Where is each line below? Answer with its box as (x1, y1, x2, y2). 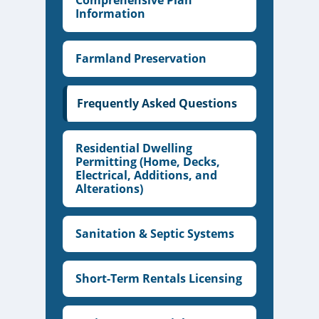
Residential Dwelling (75, 140, 193, 156)
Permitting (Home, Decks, (75, 154, 221, 169)
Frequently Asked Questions (77, 95, 238, 111)
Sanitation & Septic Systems (75, 226, 235, 241)
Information (75, 6, 146, 21)
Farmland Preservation (75, 51, 207, 66)
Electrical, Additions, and (75, 167, 218, 183)
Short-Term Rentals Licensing (75, 271, 243, 286)
